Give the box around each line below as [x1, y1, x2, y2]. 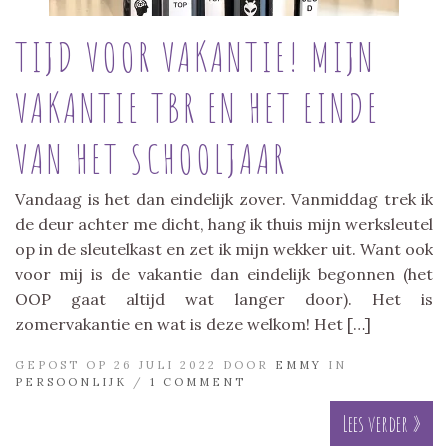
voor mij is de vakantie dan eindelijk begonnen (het [15, 263, 433, 284]
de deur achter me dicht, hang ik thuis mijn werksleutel [15, 213, 433, 234]
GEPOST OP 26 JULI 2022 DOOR [15, 357, 275, 372]
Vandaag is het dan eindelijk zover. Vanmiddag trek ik [15, 188, 433, 209]
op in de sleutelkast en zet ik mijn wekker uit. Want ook [15, 238, 433, 259]
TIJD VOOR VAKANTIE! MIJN [15, 30, 376, 82]
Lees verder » [342, 409, 421, 437]
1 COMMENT [150, 374, 246, 389]
